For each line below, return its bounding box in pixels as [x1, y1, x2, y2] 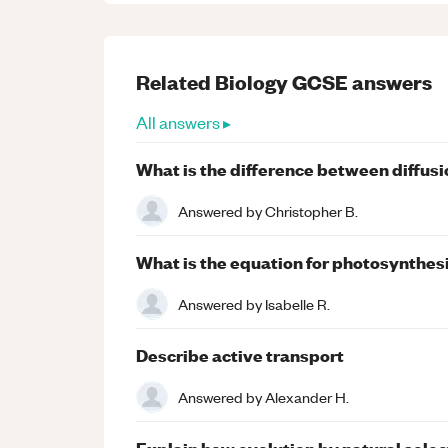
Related [136, 68, 215, 95]
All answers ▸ [136, 111, 231, 133]
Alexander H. [265, 386, 349, 407]
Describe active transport [136, 343, 344, 366]
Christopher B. [265, 200, 358, 221]
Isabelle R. [265, 293, 330, 314]
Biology [215, 68, 288, 95]
